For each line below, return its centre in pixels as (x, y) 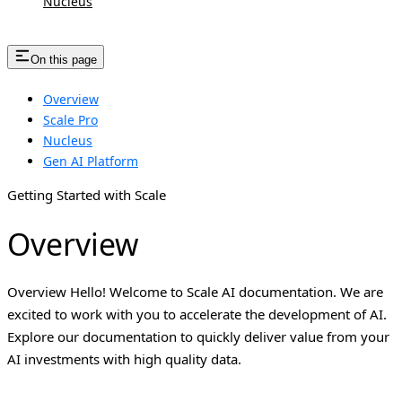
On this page (64, 60)
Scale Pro (70, 120)
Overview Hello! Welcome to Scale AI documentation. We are (195, 292)
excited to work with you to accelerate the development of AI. (197, 315)
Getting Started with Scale (87, 195)
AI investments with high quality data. (124, 359)
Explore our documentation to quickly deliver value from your (198, 337)
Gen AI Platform (91, 162)
